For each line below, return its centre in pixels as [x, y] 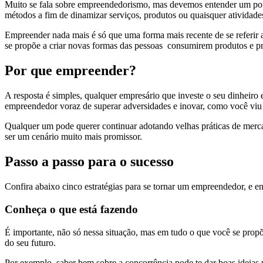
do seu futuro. [30, 242]
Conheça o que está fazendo [71, 209]
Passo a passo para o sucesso [91, 162]
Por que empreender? [70, 71]
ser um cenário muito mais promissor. [73, 137]
